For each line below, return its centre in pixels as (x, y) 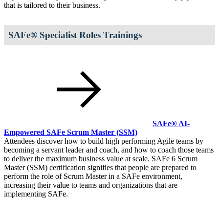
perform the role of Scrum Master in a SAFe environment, (93, 176)
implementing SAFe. (36, 194)
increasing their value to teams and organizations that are (91, 185)
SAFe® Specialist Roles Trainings (75, 35)
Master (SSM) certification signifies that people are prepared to (100, 168)
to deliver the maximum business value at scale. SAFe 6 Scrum (101, 159)
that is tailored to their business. (52, 5)
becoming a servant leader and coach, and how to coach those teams (109, 150)
